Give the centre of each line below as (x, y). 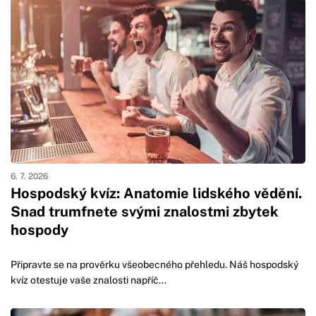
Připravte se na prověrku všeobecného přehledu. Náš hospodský (154, 264)
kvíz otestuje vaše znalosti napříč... (89, 280)
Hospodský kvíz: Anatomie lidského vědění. (156, 193)
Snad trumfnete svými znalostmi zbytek (145, 211)
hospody (39, 230)
